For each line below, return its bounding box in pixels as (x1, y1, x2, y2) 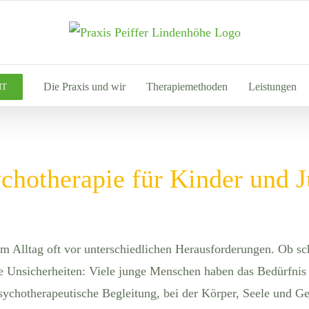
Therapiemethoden (146, 80, 228, 92)
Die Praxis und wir (43, 80, 126, 92)
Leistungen (248, 80, 297, 92)
